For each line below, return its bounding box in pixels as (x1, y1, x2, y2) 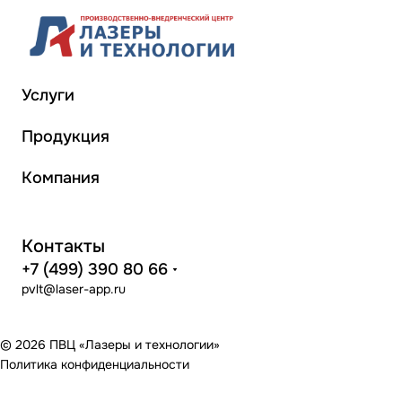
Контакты (22, 234, 105, 258)
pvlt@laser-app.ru (22, 281, 126, 298)
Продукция (22, 127, 109, 147)
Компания (22, 168, 100, 188)
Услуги (22, 85, 74, 106)
